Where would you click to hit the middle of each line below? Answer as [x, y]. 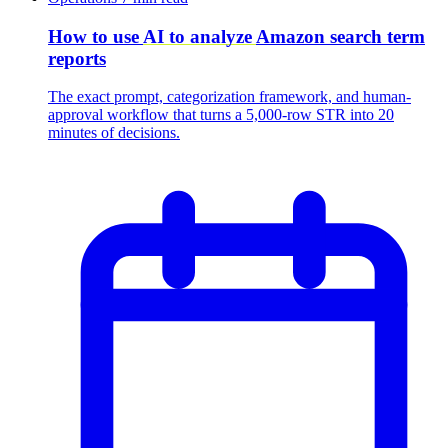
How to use [95, 36]
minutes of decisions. [114, 133]
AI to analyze [199, 36]
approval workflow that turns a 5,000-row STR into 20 [221, 115]
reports [77, 58]
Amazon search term [340, 36]
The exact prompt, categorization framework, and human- [229, 97]
